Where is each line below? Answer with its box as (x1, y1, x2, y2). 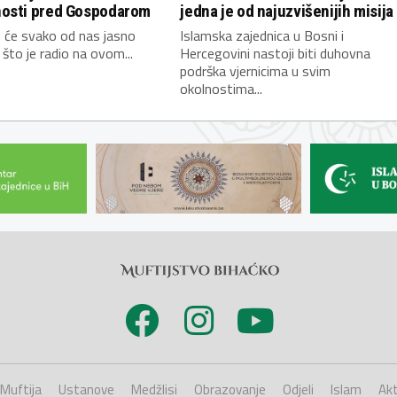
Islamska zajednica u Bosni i (180, 25, 345, 47)
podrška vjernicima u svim (180, 60, 331, 82)
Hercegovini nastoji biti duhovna (180, 43, 371, 65)
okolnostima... (180, 78, 263, 100)
